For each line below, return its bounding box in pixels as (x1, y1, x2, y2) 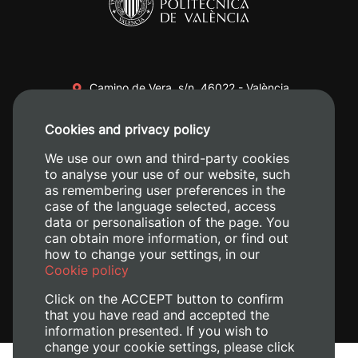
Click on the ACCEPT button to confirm (45, 291, 284, 307)
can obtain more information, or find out (45, 230, 288, 246)
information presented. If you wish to (45, 323, 268, 339)
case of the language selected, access (45, 198, 276, 214)
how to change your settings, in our (45, 246, 260, 262)
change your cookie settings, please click (45, 339, 295, 355)
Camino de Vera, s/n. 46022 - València (89, 80, 289, 94)
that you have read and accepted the (45, 307, 269, 323)
